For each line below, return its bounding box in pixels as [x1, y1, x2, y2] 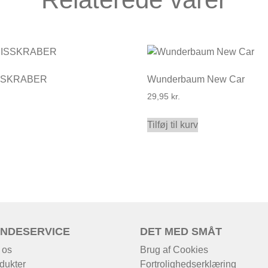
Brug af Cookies [139, 244, 208, 255]
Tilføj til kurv [147, 119, 199, 130]
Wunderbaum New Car [147, 74, 245, 84]
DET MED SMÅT [139, 225, 222, 237]
